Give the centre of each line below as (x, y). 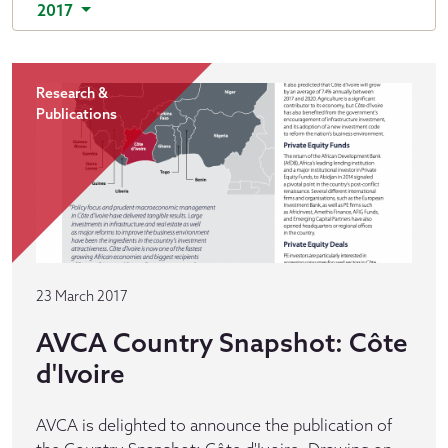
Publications (76, 114)
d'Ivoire (80, 373)
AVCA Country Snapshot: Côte (222, 342)
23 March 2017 (82, 296)
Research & (72, 93)
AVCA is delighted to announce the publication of (214, 425)
